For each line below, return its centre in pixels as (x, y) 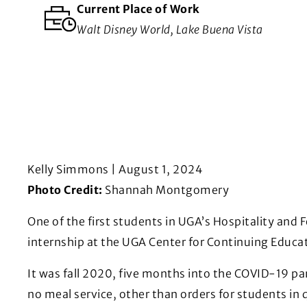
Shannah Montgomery (165, 189)
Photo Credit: (65, 189)
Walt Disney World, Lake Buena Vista (170, 29)
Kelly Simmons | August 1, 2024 (115, 169)
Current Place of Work (138, 9)
